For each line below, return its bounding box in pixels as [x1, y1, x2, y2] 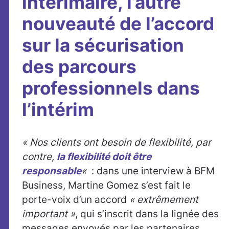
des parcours [22, 56, 136, 77]
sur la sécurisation [22, 34, 184, 56]
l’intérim [22, 99, 94, 120]
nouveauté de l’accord [22, 13, 214, 34]
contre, [22, 151, 57, 163]
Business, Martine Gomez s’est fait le [22, 179, 191, 191]
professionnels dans [22, 77, 200, 99]
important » [22, 208, 75, 220]
